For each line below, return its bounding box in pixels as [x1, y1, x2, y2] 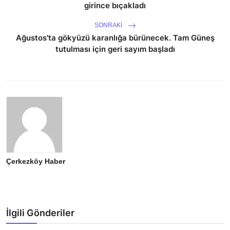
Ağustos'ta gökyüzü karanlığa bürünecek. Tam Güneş [15, 32, 215, 43]
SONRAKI [94, 21, 124, 29]
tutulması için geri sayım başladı [55, 44, 175, 54]
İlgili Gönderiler [6, 207, 74, 218]
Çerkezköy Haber [6, 157, 65, 165]
